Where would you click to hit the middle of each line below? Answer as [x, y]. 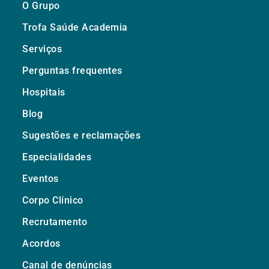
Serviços [42, 49]
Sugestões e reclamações [82, 135]
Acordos [41, 243]
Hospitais [44, 92]
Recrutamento [55, 222]
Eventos [41, 179]
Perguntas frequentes [72, 71]
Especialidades [57, 157]
